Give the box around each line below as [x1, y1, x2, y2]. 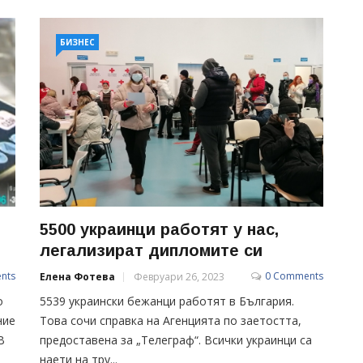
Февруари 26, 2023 [134, 269, 224, 284]
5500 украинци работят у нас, [40, 220, 279, 238]
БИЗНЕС [60, 36, 95, 48]
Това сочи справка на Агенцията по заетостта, [40, 312, 301, 328]
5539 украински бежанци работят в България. [40, 293, 294, 309]
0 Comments [265, 268, 323, 283]
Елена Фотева [40, 269, 115, 284]
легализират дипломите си [40, 241, 263, 259]
